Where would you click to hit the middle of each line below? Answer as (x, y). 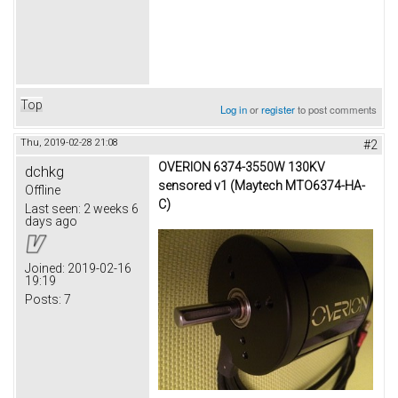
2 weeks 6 (110, 208)
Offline (43, 190)
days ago (51, 221)
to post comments (336, 109)
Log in (234, 109)
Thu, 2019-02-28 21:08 (69, 142)
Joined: (45, 268)
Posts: (43, 299)
